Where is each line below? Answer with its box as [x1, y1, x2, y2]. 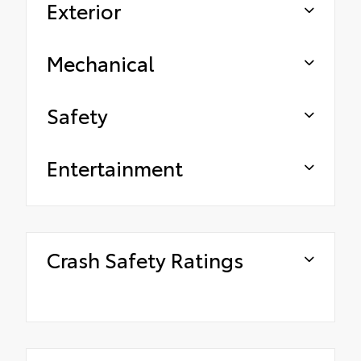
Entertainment [47, 152, 183, 181]
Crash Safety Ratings [47, 244, 243, 273]
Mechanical [47, 48, 155, 77]
